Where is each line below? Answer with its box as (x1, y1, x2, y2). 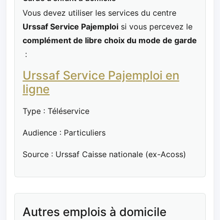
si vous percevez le (118, 21, 192, 31)
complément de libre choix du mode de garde (23, 35, 197, 45)
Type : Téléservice (23, 106, 89, 116)
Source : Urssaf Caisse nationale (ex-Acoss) (23, 149, 186, 159)
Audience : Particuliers (23, 127, 106, 137)
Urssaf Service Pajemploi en (23, 68, 179, 82)
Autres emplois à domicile (23, 204, 166, 219)
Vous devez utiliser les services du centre (23, 7, 176, 18)
